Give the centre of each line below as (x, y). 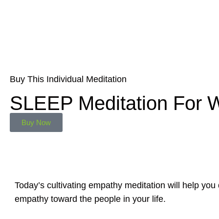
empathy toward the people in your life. (90, 199)
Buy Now (36, 122)
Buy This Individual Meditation (68, 79)
